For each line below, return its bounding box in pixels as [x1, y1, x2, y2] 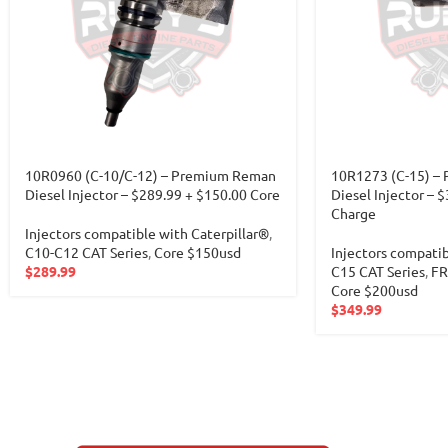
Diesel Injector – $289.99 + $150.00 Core [25, 185, 280, 203]
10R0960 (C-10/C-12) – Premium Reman [25, 166, 276, 184]
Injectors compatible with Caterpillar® [25, 224, 269, 242]
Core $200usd [330, 281, 418, 299]
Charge [330, 204, 376, 222]
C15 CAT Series [330, 262, 425, 280]
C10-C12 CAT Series [25, 243, 148, 261]
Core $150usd [154, 243, 241, 261]
